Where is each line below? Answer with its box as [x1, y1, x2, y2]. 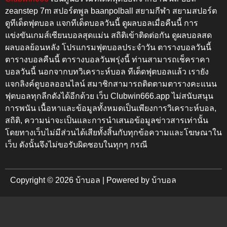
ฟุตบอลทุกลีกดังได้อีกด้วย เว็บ [5, 92, 110, 101]
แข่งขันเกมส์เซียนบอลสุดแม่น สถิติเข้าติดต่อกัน [5, 31, 172, 40]
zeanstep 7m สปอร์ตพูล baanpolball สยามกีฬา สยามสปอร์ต [5, 7, 217, 16]
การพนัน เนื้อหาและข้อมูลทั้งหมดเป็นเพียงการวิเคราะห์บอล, [5, 104, 216, 113]
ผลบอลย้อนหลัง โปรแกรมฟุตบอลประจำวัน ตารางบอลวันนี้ [5, 43, 211, 52]
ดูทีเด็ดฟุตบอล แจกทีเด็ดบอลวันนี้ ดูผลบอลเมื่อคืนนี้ [5, 19, 182, 28]
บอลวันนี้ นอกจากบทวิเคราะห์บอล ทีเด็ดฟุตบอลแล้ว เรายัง [5, 67, 209, 77]
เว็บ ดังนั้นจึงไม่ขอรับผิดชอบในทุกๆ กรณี [5, 140, 147, 149]
